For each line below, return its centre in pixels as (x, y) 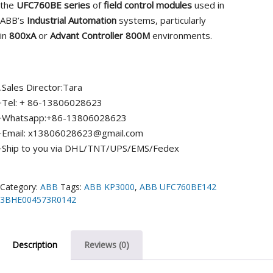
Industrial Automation (72, 20)
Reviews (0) (107, 244)
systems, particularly (161, 20)
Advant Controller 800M (100, 35)
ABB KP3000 (109, 186)
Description (35, 244)
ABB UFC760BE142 (178, 186)
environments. (181, 35)
